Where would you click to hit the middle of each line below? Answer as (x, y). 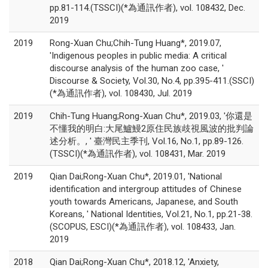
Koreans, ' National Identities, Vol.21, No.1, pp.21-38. (151, 214)
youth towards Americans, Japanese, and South (144, 202)
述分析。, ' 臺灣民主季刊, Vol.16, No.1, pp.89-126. (147, 141)
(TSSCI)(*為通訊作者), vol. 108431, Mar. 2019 (138, 154)
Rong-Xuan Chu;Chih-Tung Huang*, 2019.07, (135, 43)
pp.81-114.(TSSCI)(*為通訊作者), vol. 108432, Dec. (147, 8)
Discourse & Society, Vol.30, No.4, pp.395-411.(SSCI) (152, 81)
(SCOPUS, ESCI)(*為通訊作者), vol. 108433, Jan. (143, 227)
